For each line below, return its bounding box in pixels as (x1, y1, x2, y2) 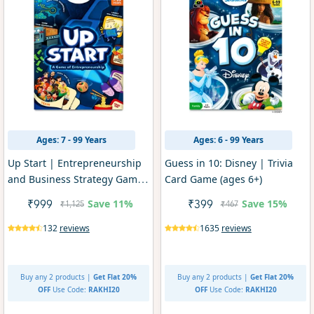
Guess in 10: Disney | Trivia (164, 156, 293, 170)
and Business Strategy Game (7, 172, 143, 186)
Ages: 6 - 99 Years (193, 133, 264, 146)
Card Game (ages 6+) (164, 172, 262, 186)
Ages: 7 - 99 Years (36, 133, 107, 146)
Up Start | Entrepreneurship (7, 156, 142, 170)
